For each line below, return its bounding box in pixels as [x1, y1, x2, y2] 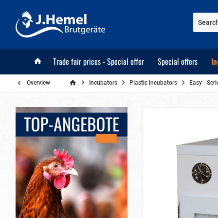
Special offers [158, 55, 198, 67]
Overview [27, 79, 50, 86]
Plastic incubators [129, 79, 177, 86]
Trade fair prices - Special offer [53, 55, 144, 67]
